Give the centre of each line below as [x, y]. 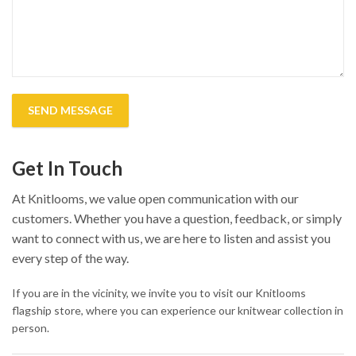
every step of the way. [70, 257]
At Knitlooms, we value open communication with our [155, 198]
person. [31, 327]
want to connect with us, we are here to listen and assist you [171, 238]
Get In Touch [67, 168]
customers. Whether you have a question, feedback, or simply [177, 218]
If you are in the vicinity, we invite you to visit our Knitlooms [159, 292]
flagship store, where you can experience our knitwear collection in [178, 310]
